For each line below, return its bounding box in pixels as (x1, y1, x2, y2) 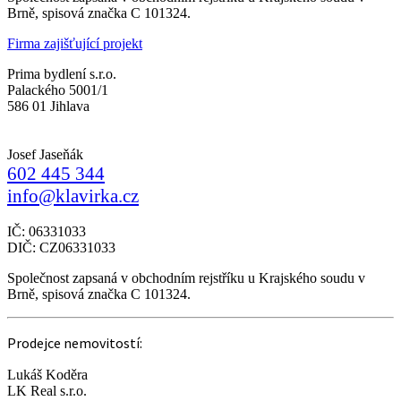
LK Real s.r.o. (7, 383, 87, 398)
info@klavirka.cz (7, 185, 139, 207)
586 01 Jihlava (7, 98, 90, 114)
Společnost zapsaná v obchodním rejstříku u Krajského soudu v (7, 270, 365, 286)
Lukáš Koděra (7, 367, 88, 382)
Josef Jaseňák (7, 147, 83, 162)
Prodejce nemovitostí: (7, 334, 142, 352)
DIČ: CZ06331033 (7, 240, 115, 255)
